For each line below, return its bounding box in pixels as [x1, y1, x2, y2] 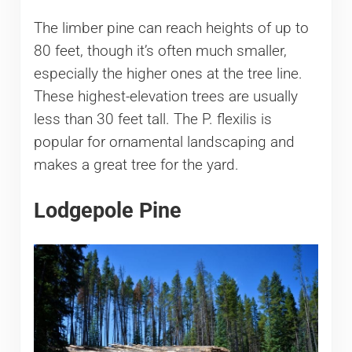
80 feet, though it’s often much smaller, [33, 42, 287, 60]
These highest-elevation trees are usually [33, 87, 298, 105]
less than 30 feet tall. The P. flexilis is [33, 110, 272, 128]
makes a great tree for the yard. [33, 156, 239, 174]
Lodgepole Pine [33, 197, 181, 222]
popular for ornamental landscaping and [33, 133, 295, 151]
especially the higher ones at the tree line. [33, 64, 302, 82]
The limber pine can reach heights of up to [33, 19, 309, 37]
